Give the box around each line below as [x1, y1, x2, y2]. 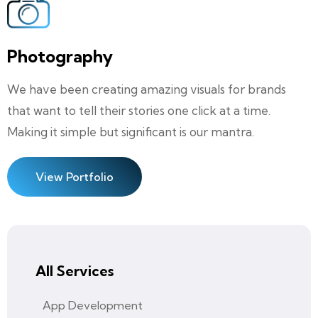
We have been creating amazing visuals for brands [7, 82, 286, 97]
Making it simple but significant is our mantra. [7, 124, 254, 140]
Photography [7, 45, 113, 67]
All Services [35, 262, 114, 280]
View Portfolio [35, 170, 114, 185]
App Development [43, 298, 143, 313]
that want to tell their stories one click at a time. [7, 103, 270, 119]
